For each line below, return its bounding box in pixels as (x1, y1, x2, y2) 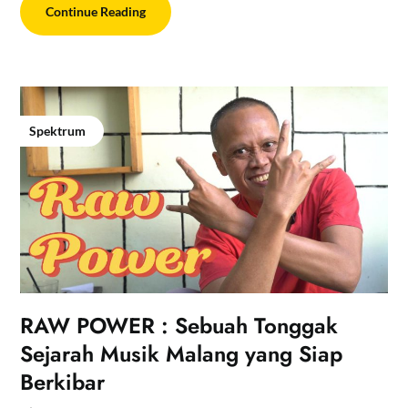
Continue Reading (46, 4, 147, 20)
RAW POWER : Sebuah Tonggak (20, 310, 339, 342)
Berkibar (20, 366, 106, 399)
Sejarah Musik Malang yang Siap (20, 338, 343, 371)
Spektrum (29, 123, 87, 139)
